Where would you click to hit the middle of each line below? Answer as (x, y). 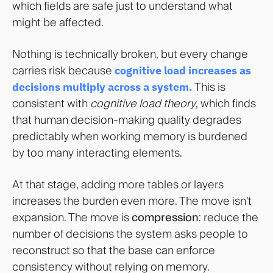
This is (209, 87)
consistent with (51, 104)
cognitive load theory (143, 104)
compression (165, 218)
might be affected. (58, 23)
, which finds (226, 104)
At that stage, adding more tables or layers (118, 185)
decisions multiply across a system (101, 87)
